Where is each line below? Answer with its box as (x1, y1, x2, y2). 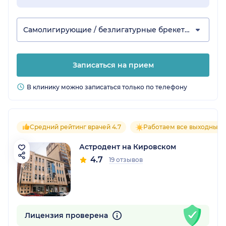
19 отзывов (109, 155, 143, 163)
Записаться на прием (72, 60, 154, 70)
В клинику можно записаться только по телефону (27, 83, 187, 91)
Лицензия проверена (25, 210, 110, 220)
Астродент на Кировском (79, 142, 176, 151)
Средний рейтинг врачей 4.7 (30, 123, 121, 131)
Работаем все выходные (143, 123, 222, 131)
